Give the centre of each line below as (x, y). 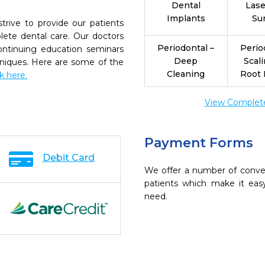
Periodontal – (186, 48)
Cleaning (186, 74)
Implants (186, 18)
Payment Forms (199, 143)
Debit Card (68, 158)
